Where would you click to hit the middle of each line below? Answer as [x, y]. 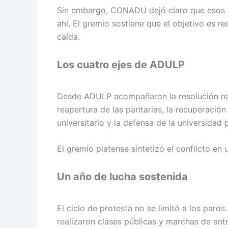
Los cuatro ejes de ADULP [121, 64]
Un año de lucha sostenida [122, 177]
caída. [68, 37]
